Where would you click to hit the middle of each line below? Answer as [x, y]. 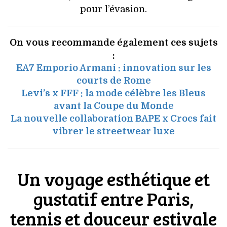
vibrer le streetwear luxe [113, 131]
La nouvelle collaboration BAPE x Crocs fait [113, 118]
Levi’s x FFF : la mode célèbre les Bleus [113, 93]
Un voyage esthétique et [113, 178]
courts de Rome [113, 80]
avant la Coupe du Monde [113, 106]
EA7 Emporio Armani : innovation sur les [113, 68]
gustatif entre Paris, [113, 198]
